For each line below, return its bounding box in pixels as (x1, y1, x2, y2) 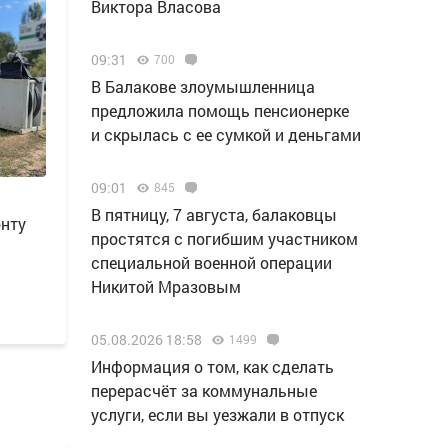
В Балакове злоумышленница (91, 76, 315, 97)
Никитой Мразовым (91, 276, 241, 297)
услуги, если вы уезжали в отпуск (91, 404, 344, 425)
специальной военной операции (91, 252, 332, 273)
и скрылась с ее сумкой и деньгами (91, 124, 361, 145)
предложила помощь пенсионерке (91, 100, 349, 121)
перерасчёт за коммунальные (91, 380, 317, 401)
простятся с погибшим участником (91, 228, 358, 249)
